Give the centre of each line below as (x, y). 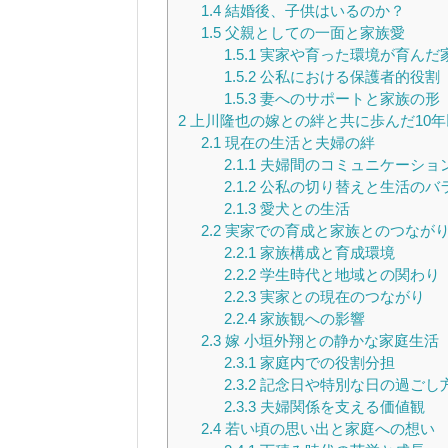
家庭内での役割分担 (325, 362)
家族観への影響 (310, 318)
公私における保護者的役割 (347, 76)
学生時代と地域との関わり (347, 274)
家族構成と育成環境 (325, 252)
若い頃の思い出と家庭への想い (327, 428)
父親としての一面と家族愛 (312, 32)
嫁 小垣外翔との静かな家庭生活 (329, 340)
